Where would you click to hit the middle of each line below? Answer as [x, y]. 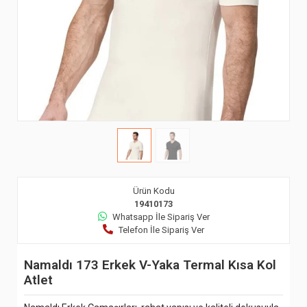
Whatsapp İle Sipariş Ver [161, 217]
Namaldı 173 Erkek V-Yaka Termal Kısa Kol [150, 265]
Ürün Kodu [153, 191]
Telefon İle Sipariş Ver [161, 230]
